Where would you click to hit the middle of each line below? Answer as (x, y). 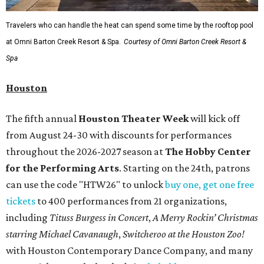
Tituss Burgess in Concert (99, 218)
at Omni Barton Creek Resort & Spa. (63, 42)
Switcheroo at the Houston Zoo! (184, 234)
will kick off (214, 119)
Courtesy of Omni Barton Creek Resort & (185, 42)
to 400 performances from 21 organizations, (131, 201)
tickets (21, 201)
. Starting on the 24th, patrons (184, 168)
